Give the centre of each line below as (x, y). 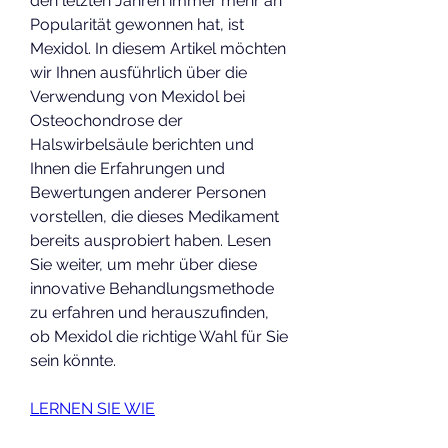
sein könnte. (73, 360)
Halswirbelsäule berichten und (142, 144)
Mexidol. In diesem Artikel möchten (158, 48)
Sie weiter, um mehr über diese (143, 264)
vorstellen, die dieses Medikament (154, 216)
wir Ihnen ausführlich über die (138, 72)
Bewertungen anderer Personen (148, 192)
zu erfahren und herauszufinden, (149, 312)
